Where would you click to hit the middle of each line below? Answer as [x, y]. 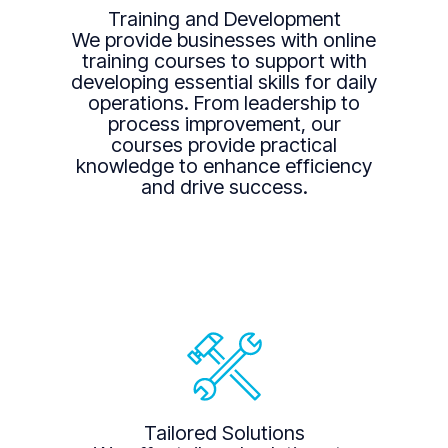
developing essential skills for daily [224, 82]
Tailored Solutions [224, 432]
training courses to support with [224, 61]
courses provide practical [224, 145]
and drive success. [224, 187]
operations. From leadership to [224, 103]
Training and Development [224, 19]
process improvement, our [224, 124]
